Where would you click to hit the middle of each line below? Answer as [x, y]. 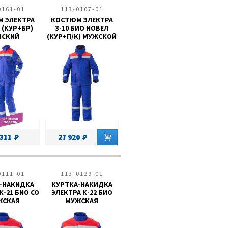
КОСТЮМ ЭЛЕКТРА [82, 20]
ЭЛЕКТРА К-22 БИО [82, 192]
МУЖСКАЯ [82, 201]
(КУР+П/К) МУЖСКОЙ [82, 36]
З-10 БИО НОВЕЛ [82, 28]
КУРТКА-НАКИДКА [82, 184]
